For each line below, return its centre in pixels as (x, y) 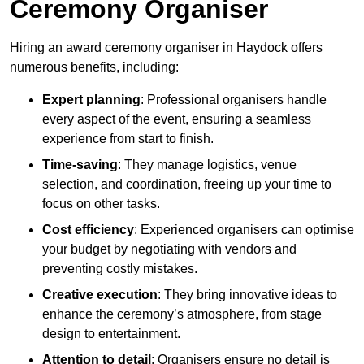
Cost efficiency (88, 230)
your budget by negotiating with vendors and (169, 249)
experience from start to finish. (128, 139)
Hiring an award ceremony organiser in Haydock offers (166, 48)
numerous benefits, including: (94, 67)
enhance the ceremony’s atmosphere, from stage (182, 314)
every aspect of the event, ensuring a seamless (177, 119)
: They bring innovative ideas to (247, 295)
